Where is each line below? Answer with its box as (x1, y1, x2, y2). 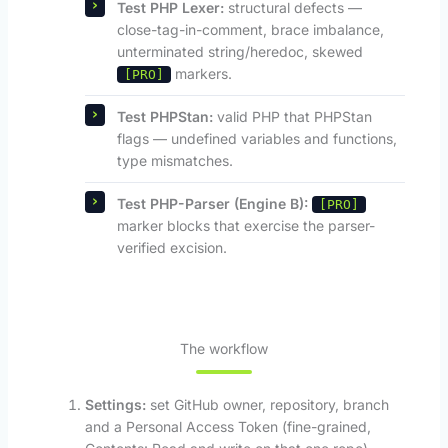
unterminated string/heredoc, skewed (116, 43, 363, 61)
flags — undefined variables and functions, (116, 130, 397, 148)
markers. (170, 65, 232, 83)
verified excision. (116, 239, 227, 257)
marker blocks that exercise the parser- (116, 217, 375, 235)
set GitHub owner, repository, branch (145, 396, 389, 414)
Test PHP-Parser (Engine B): (116, 195, 308, 213)
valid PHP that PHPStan (212, 108, 372, 126)
